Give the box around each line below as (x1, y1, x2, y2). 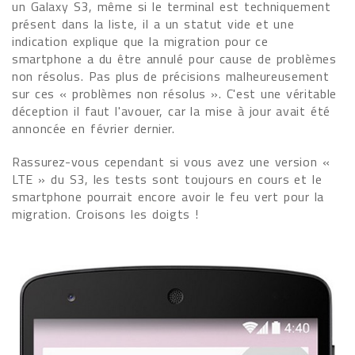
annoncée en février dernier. (12, 119, 175, 138)
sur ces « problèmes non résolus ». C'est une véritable (12, 84, 337, 103)
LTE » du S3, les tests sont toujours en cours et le (12, 170, 323, 189)
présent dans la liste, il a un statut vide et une (12, 14, 295, 33)
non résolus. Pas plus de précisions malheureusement (12, 67, 330, 86)
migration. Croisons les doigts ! (12, 204, 199, 223)
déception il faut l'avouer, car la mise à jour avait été (12, 101, 330, 120)
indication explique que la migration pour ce (12, 32, 269, 51)
